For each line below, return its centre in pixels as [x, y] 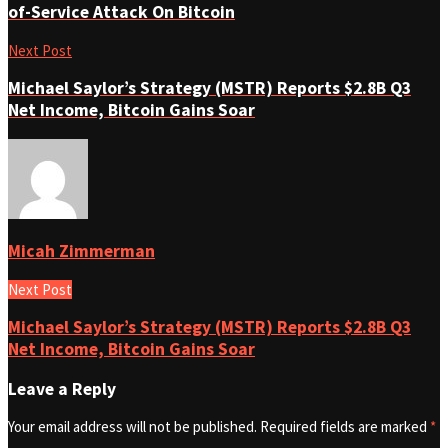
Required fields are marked [345, 427]
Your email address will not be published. [132, 427]
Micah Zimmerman [81, 251]
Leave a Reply [62, 388]
